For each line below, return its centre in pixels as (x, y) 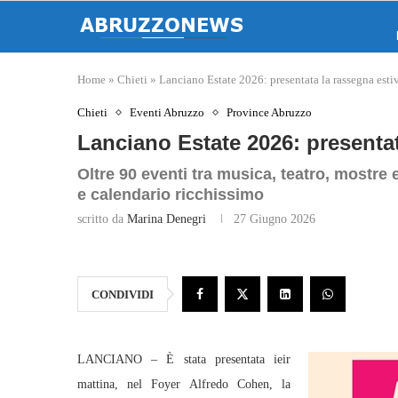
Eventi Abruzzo (167, 112)
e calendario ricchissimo (171, 195)
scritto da (102, 219)
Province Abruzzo (269, 112)
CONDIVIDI (123, 295)
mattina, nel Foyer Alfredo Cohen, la (184, 384)
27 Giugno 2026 (275, 219)
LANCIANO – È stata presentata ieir (184, 359)
